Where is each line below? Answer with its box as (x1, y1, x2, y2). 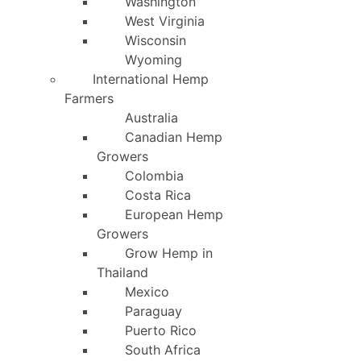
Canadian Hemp (125, 129, 222, 145)
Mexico (125, 284, 169, 300)
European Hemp (125, 206, 223, 222)
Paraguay (125, 303, 182, 319)
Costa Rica (125, 187, 191, 203)
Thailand (97, 264, 148, 280)
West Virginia (125, 13, 205, 29)
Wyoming (125, 52, 182, 68)
